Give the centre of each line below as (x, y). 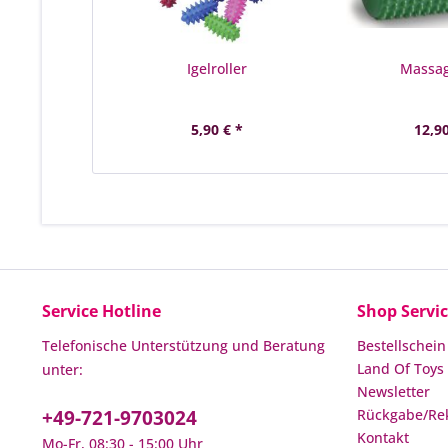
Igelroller (216, 68)
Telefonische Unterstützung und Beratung (183, 345)
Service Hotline (101, 311)
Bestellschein (401, 345)
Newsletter (393, 391)
